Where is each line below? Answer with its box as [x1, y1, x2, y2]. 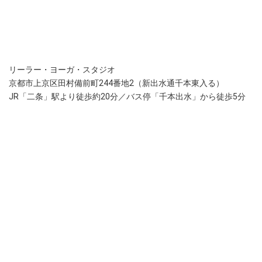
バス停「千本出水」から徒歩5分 [126, 92, 246, 102]
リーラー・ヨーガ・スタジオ [9, 65, 115, 75]
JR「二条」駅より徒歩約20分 [9, 92, 118, 102]
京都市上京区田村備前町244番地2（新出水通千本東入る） [9, 78, 224, 88]
